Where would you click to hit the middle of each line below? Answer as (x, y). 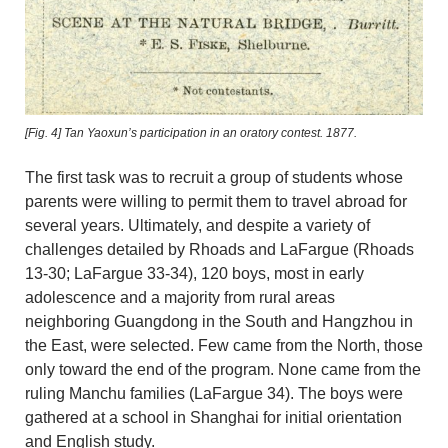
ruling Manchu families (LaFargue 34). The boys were (214, 394)
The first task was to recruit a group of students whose (214, 178)
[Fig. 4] (43, 133)
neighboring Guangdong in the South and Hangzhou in (219, 322)
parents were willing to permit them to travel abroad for (216, 202)
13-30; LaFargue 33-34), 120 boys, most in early (194, 274)
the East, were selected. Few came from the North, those (224, 346)
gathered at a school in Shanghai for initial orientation (213, 418)
